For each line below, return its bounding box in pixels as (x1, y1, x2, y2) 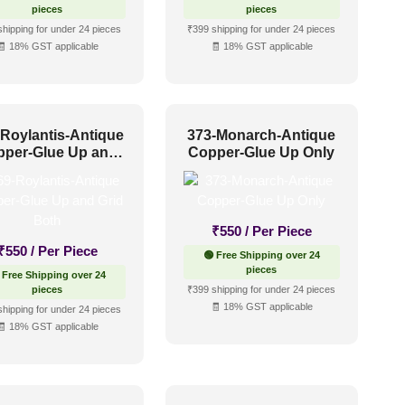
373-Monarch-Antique (187, 127, 336, 144)
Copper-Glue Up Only (188, 145, 335, 161)
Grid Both (14, 162, 80, 178)
